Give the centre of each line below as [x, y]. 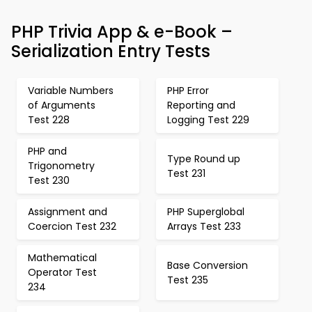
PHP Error [188, 91]
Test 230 [49, 180]
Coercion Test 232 [72, 226]
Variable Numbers [71, 91]
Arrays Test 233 [204, 226]
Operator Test [62, 272]
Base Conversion [208, 265]
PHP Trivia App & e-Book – [122, 32]
